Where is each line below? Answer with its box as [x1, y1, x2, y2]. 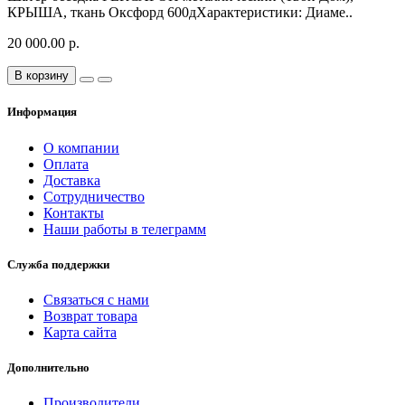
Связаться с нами [43, 291, 149, 307]
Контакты [43, 204, 104, 221]
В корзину [14, 69, 69, 83]
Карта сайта [43, 324, 117, 340]
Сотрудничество [43, 188, 145, 204]
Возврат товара [43, 307, 137, 324]
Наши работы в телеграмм [43, 221, 206, 237]
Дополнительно [7, 361, 89, 375]
